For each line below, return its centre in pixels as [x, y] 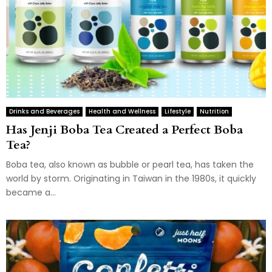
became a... [31, 192]
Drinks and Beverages [44, 111]
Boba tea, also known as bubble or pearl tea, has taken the [130, 164]
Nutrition [214, 111]
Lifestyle [178, 111]
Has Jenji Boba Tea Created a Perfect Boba [124, 129]
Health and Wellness [122, 111]
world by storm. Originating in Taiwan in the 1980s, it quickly [131, 178]
